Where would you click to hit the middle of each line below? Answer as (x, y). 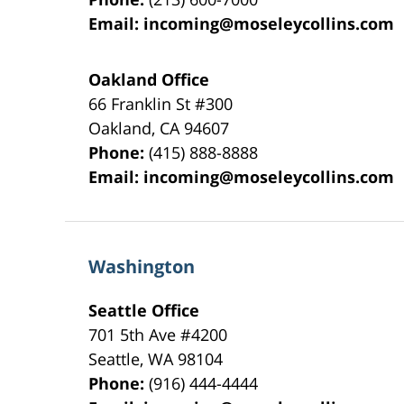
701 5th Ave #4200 (158, 334)
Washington (142, 266)
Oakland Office (149, 79)
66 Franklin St (142, 103)
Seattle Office (144, 310)
